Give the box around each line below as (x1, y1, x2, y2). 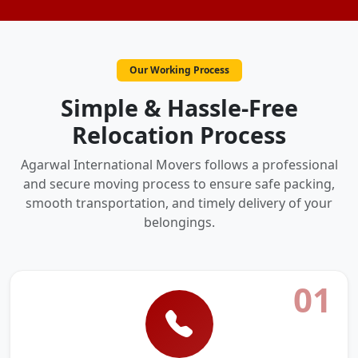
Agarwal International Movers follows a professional (20, 156, 338, 173)
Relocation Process (72, 119, 286, 150)
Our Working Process (129, 63, 229, 77)
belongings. (143, 213, 215, 231)
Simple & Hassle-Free (60, 92, 298, 123)
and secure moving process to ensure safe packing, (23, 175, 335, 193)
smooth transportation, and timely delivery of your (26, 194, 332, 212)
